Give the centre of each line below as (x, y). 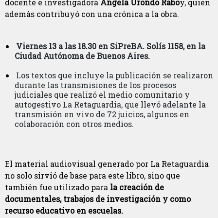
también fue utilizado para (57, 187)
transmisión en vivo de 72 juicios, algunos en (102, 114)
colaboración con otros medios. (74, 124)
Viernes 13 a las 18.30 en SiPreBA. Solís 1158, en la (111, 46)
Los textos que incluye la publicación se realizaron (115, 75)
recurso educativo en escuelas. (64, 210)
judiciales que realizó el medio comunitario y (102, 94)
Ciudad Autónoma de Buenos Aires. (82, 55)
